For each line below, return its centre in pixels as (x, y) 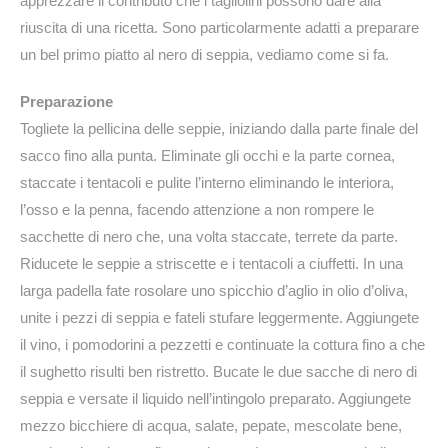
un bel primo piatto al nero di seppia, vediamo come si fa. (204, 55)
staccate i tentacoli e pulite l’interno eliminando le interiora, (207, 183)
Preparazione (66, 102)
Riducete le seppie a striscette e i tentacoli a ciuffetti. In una (211, 264)
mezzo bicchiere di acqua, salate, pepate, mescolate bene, (211, 426)
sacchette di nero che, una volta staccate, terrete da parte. (209, 237)
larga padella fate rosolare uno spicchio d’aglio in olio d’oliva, (214, 291)
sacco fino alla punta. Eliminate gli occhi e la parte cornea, (207, 156)
